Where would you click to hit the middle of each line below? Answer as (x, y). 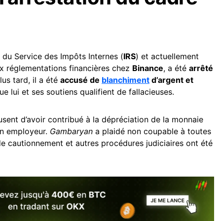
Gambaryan (71, 131)
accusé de (81, 80)
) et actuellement (167, 56)
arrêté (201, 68)
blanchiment (126, 80)
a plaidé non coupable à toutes (152, 131)
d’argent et (171, 80)
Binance (148, 68)
